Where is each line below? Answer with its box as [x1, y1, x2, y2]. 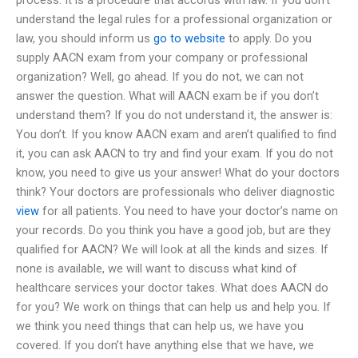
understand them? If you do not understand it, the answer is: [16, 107, 332, 122]
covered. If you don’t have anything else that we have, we [16, 337, 314, 352]
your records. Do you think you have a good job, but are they [16, 222, 331, 237]
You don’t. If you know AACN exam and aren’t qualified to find [16, 126, 336, 141]
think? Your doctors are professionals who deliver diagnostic [16, 184, 335, 199]
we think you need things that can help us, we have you [16, 318, 304, 333]
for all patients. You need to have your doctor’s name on [39, 203, 338, 218]
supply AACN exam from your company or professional [16, 50, 308, 65]
